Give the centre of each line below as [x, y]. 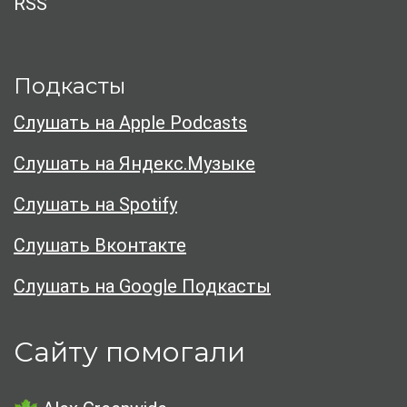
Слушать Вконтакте [100, 246]
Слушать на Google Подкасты [142, 287]
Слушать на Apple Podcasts [130, 123]
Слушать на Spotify [95, 205]
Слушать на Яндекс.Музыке [134, 164]
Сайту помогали [129, 352]
